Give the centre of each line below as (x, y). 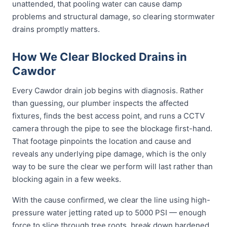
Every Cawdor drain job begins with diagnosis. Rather (108, 90)
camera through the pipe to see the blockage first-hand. (112, 128)
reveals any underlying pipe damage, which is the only (109, 154)
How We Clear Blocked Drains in (100, 57)
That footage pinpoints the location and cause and (102, 141)
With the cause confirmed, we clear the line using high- (111, 200)
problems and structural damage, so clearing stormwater (113, 16)
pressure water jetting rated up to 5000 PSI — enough (109, 213)
